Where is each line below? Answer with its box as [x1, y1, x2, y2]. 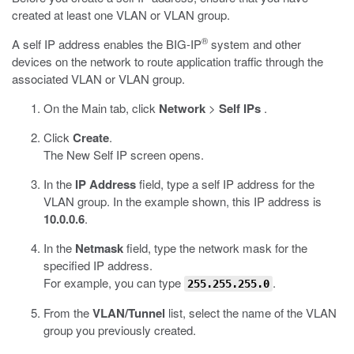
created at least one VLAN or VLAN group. [12, 6, 230, 23]
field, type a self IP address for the [136, 175, 314, 192]
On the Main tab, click [43, 100, 159, 116]
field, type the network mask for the [123, 239, 307, 256]
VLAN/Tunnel [92, 304, 165, 322]
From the [43, 304, 92, 321]
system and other [208, 36, 301, 52]
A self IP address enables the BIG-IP [12, 36, 201, 52]
